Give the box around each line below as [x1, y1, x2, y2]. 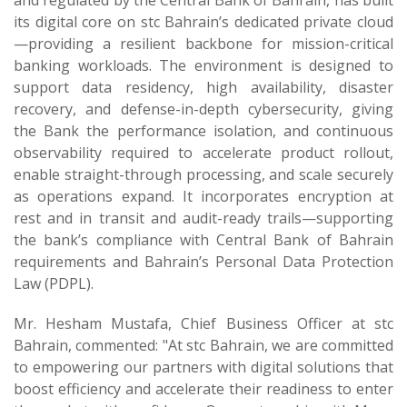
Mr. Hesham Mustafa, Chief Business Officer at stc [14, 313, 393, 333]
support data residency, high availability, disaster [14, 77, 393, 97]
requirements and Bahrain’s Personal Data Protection [14, 252, 393, 272]
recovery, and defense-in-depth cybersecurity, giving [14, 99, 393, 119]
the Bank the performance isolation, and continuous [14, 121, 393, 141]
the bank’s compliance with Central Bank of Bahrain [14, 230, 393, 250]
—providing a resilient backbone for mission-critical [14, 34, 393, 54]
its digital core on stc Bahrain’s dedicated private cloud [14, 12, 393, 32]
